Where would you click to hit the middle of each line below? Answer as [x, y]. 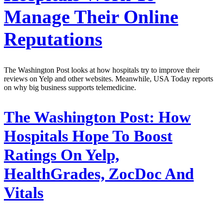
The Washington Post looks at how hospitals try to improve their [102, 70]
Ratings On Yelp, [62, 155]
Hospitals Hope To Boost [88, 136]
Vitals [24, 193]
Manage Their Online [91, 16]
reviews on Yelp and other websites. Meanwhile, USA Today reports [108, 79]
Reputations [53, 39]
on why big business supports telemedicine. [70, 88]
